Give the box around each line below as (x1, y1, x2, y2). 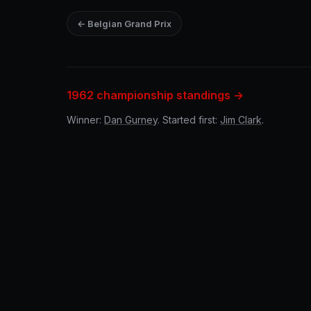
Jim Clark (220, 114, 262, 126)
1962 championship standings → (67, 88, 244, 102)
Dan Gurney (104, 114, 158, 126)
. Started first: (158, 114, 220, 126)
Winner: (67, 114, 104, 126)
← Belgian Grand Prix (77, 18, 171, 29)
